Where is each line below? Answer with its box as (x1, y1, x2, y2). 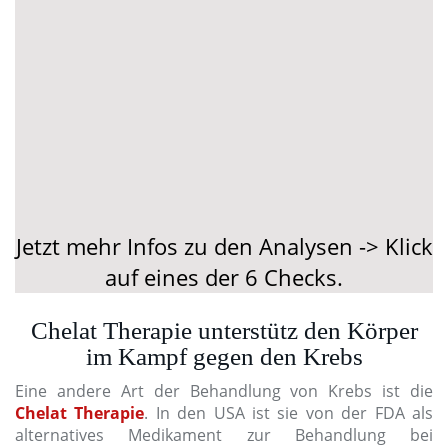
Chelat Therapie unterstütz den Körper (30, 316, 418, 344)
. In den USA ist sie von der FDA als (144, 401, 434, 424)
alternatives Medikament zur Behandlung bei (15, 423, 433, 446)
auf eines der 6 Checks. (105, 261, 343, 292)
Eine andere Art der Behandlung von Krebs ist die (15, 379, 433, 402)
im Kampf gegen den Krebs (85, 342, 363, 370)
